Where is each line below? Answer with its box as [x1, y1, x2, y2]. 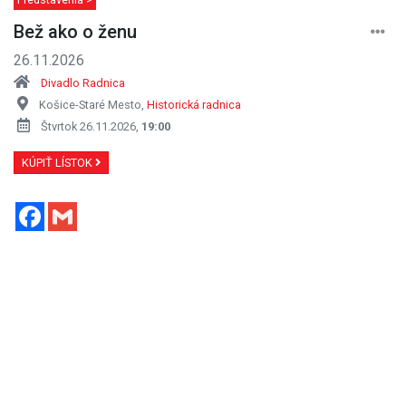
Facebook [44, 199, 107, 217]
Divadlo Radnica [41, 75, 125, 90]
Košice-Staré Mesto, [39, 97, 147, 111]
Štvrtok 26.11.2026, [41, 119, 141, 133]
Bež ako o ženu [14, 20, 137, 43]
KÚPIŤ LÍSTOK [22, 155, 95, 169]
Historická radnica [147, 97, 241, 111]
